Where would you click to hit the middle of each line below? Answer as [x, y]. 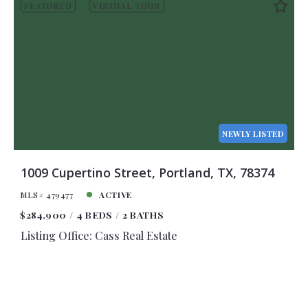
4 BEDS [94, 215]
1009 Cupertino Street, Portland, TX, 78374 [147, 172]
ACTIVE [115, 194]
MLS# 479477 [47, 194]
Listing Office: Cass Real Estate [99, 236]
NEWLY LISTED [253, 134]
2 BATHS [143, 215]
